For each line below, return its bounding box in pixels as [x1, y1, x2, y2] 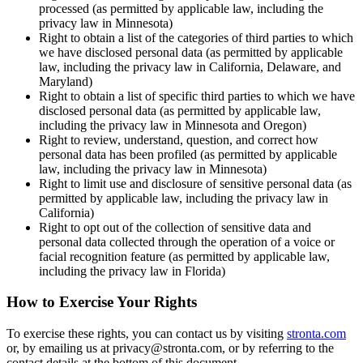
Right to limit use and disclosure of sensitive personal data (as [39, 176, 352, 190]
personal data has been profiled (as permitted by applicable [39, 147, 337, 161]
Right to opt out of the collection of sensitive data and [39, 220, 311, 234]
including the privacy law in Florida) [39, 263, 225, 278]
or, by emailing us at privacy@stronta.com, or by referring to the [6, 340, 334, 355]
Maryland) [39, 74, 92, 88]
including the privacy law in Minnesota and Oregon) [39, 117, 306, 132]
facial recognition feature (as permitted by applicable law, [39, 249, 330, 263]
